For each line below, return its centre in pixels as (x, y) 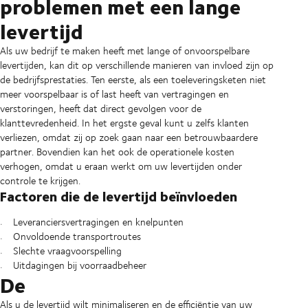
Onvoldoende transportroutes (77, 236)
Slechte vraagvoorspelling (67, 251)
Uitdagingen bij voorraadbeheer (79, 265)
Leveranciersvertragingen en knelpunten (98, 222)
